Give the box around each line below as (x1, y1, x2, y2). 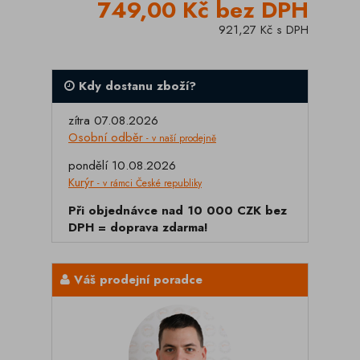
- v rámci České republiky (94, 176, 202, 190)
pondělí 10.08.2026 (68, 157, 176, 174)
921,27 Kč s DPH (219, 21, 309, 39)
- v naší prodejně (143, 131, 216, 145)
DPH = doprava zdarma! (68, 219, 208, 236)
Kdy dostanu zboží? (75, 77, 196, 95)
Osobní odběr (68, 129, 143, 146)
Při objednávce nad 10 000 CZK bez (68, 202, 287, 219)
